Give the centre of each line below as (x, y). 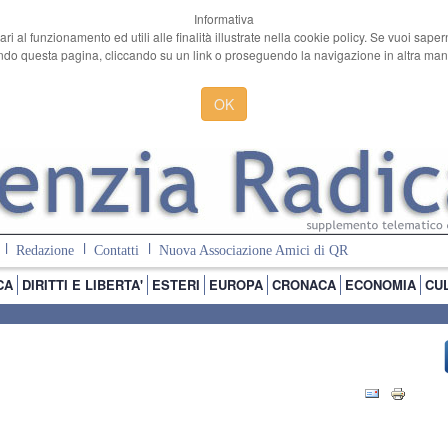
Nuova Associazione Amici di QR (253, 251)
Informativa (224, 18)
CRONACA (304, 284)
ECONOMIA (380, 284)
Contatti (116, 251)
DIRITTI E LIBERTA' (82, 284)
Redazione (44, 251)
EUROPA (236, 284)
